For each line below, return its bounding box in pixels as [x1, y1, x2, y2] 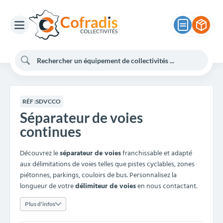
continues [20, 123, 81, 140]
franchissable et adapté [121, 148, 192, 159]
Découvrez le [20, 148, 60, 159]
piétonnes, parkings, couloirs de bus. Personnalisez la [20, 170, 177, 181]
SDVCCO [36, 98, 61, 105]
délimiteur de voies [75, 181, 136, 192]
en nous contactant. [136, 181, 197, 192]
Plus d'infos [25, 200, 55, 208]
